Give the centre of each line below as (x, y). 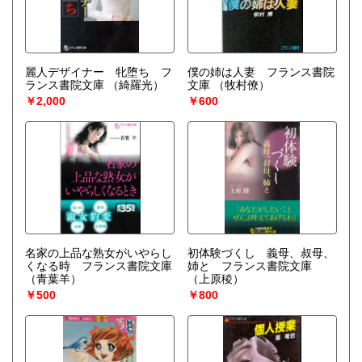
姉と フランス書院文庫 (249, 266)
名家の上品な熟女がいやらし (99, 253)
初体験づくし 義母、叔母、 (261, 253)
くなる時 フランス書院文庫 (99, 266)
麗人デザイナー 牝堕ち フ (99, 72)
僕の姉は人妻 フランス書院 (261, 72)
